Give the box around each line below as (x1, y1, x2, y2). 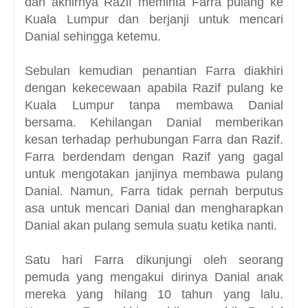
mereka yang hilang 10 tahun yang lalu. (25, 287, 283, 302)
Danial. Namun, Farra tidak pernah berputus (25, 184, 283, 199)
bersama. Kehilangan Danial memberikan (25, 115, 283, 130)
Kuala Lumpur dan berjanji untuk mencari (25, 12, 283, 27)
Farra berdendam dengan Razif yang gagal (25, 150, 283, 164)
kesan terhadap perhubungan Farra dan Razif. (25, 133, 283, 147)
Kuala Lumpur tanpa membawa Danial (25, 98, 283, 113)
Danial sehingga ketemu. (25, 30, 164, 44)
